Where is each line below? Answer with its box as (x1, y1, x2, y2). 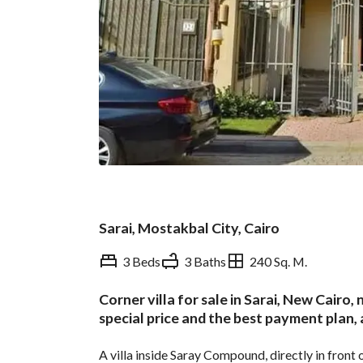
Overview (115, 307, 180, 326)
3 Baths (184, 253, 226, 269)
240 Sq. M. (250, 253, 307, 269)
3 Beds (122, 253, 160, 269)
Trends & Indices (216, 307, 322, 326)
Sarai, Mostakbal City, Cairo (99, 219, 280, 237)
